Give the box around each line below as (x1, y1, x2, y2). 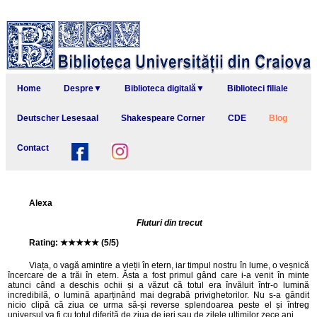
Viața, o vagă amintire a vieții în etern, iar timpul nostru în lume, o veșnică (29, 260, 309, 270)
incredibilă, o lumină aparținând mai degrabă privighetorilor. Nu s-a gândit (8, 290, 309, 300)
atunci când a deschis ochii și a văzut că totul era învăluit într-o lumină (8, 280, 309, 290)
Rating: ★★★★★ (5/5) (29, 238, 119, 248)
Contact (17, 143, 49, 153)
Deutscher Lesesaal (17, 113, 98, 123)
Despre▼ (64, 83, 102, 93)
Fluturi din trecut (136, 218, 202, 228)
